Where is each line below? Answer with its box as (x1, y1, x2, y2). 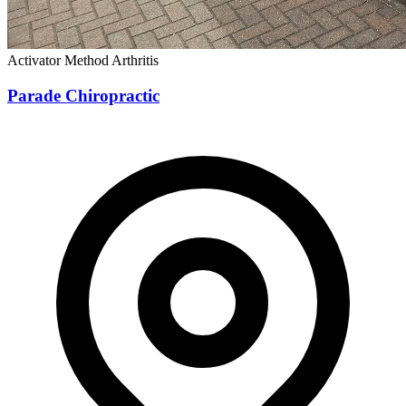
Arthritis (111, 53, 159, 69)
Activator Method (7, 53, 111, 69)
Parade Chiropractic (7, 86, 159, 106)
